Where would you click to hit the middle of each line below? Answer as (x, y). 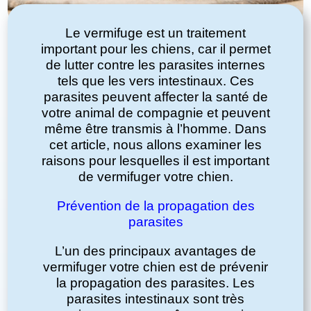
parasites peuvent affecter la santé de (155, 97)
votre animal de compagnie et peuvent (155, 113)
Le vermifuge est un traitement (155, 33)
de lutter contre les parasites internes (155, 65)
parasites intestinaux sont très (155, 299)
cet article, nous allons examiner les (155, 145)
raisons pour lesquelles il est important (155, 161)
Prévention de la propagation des (155, 206)
